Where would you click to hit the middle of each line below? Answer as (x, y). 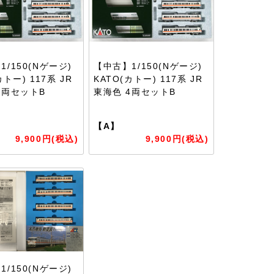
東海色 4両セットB (135, 92)
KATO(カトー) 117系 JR (148, 79)
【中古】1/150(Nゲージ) (148, 66)
